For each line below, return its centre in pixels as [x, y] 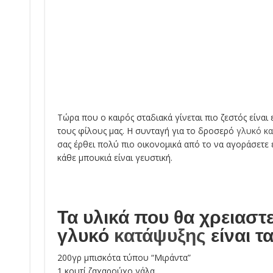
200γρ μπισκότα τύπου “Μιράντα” [124, 257]
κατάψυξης [160, 236]
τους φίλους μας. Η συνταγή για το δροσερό [147, 131]
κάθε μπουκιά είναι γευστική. [115, 158]
